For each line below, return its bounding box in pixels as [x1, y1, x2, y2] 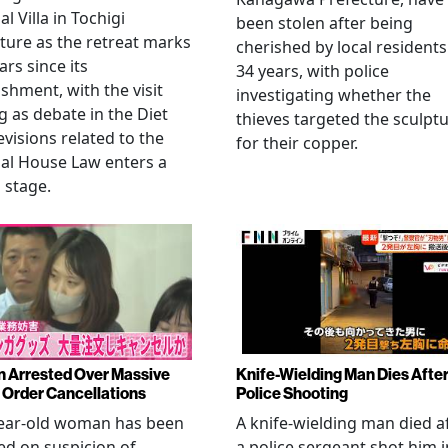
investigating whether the [236, 84, 431, 106]
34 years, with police [236, 60, 389, 82]
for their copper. [236, 132, 358, 154]
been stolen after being [236, 12, 413, 34]
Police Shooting [236, 382, 348, 403]
